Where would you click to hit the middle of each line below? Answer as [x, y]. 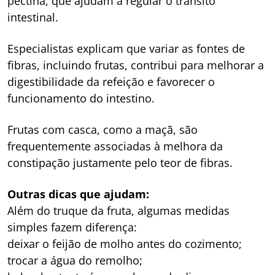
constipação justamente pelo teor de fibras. [120, 163]
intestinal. [33, 17]
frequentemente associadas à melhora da [115, 146]
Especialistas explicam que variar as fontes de [126, 49]
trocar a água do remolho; [75, 261]
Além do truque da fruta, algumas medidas [118, 211]
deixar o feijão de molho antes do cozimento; [125, 244]
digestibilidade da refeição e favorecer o [111, 82]
